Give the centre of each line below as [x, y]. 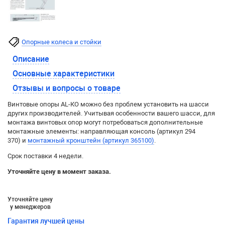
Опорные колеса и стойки [62, 42]
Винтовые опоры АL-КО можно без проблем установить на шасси [108, 104]
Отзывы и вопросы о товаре [67, 88]
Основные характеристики [64, 74]
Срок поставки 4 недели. [45, 156]
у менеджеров [30, 207]
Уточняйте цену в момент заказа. [59, 172]
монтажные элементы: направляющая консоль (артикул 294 [101, 131]
